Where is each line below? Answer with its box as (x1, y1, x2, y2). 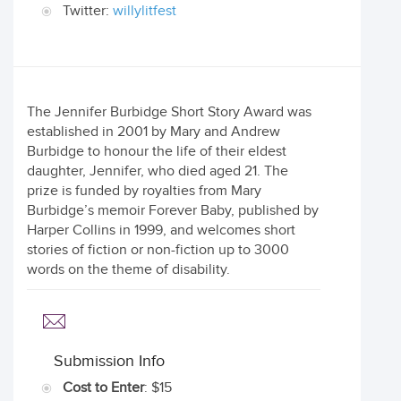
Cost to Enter (63, 380, 144, 397)
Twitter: (63, 3, 113, 20)
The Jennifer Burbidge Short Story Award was (27, 104, 311, 121)
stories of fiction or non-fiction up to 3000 (27, 242, 289, 259)
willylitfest (113, 3, 176, 20)
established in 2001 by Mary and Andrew (27, 124, 280, 141)
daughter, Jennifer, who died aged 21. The (27, 163, 288, 180)
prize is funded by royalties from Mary (27, 183, 261, 200)
